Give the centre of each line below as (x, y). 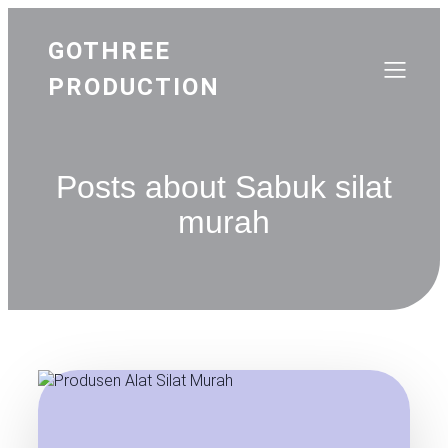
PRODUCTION (134, 87)
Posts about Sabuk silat (224, 187)
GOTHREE (109, 51)
